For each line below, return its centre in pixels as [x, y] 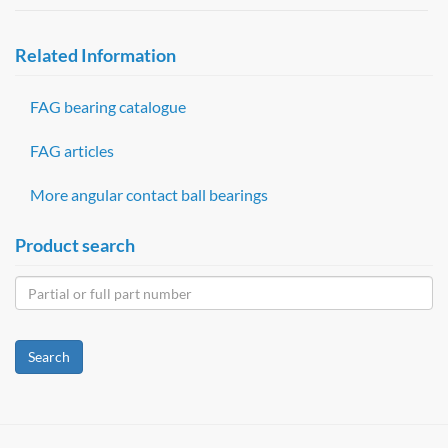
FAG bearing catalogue [108, 107]
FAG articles [72, 151]
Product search [75, 245]
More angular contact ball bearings [149, 195]
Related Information [95, 55]
